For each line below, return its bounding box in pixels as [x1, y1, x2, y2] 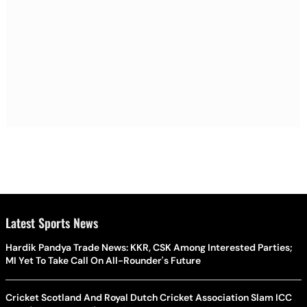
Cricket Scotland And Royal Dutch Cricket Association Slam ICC [5, 291, 292, 304]
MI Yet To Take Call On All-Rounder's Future [5, 254, 201, 267]
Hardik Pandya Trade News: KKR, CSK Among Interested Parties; [5, 241, 293, 254]
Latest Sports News [5, 213, 98, 232]
